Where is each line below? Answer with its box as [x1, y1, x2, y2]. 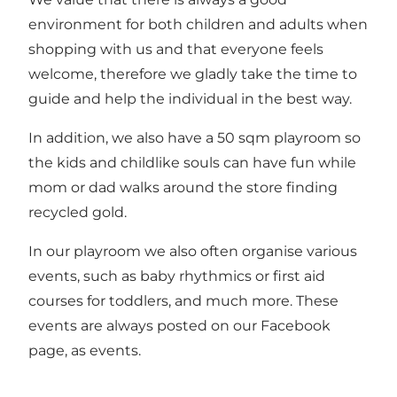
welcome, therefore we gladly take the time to [28, 66, 357, 83]
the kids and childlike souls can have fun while [28, 154, 356, 172]
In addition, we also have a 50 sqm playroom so [28, 129, 361, 147]
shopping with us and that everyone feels [28, 41, 323, 58]
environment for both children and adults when [28, 16, 368, 34]
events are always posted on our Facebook [28, 317, 331, 335]
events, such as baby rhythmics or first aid [28, 268, 325, 285]
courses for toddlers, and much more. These [28, 292, 339, 310]
